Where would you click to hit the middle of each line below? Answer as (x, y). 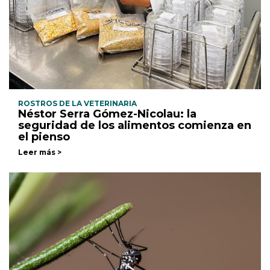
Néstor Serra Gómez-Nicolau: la (107, 114)
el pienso (44, 137)
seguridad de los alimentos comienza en (135, 126)
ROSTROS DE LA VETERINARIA (77, 104)
